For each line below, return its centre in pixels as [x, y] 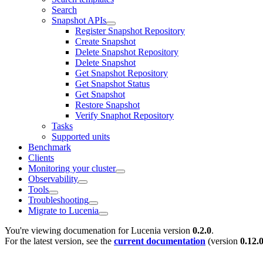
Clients [41, 157]
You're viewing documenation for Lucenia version [99, 230]
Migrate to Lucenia [63, 210]
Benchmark [50, 147]
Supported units [81, 136]
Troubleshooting [58, 200]
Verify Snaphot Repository [124, 115]
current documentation [160, 241]
